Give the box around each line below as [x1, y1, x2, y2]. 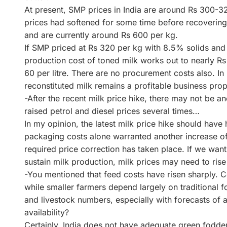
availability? [24, 207, 69, 217]
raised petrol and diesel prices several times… [24, 105, 200, 116]
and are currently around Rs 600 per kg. [24, 29, 178, 40]
